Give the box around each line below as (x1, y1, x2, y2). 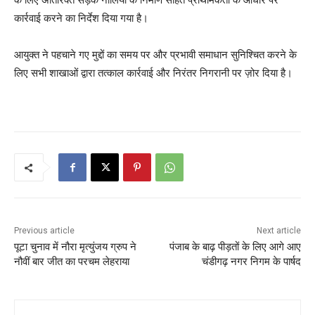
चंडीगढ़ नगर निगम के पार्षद (201, 255, 301, 269)
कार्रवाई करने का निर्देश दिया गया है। (14, 11, 148, 25)
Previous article (14, 226, 75, 236)
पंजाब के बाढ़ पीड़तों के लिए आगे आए (169, 240, 301, 254)
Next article (256, 226, 301, 236)
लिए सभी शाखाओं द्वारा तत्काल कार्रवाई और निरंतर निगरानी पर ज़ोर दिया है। (14, 66, 292, 80)
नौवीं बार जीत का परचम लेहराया (14, 255, 129, 269)
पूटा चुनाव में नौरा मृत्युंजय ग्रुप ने (14, 240, 136, 254)
